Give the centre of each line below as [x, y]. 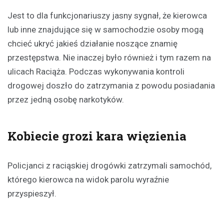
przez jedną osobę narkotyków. [66, 99]
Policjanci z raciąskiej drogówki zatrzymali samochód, [109, 165]
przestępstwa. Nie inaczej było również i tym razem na [109, 57]
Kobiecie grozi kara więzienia [97, 136]
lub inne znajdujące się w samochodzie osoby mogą [105, 29]
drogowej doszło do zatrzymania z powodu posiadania [111, 85]
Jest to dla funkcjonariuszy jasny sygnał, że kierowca [107, 15]
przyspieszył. [32, 193]
